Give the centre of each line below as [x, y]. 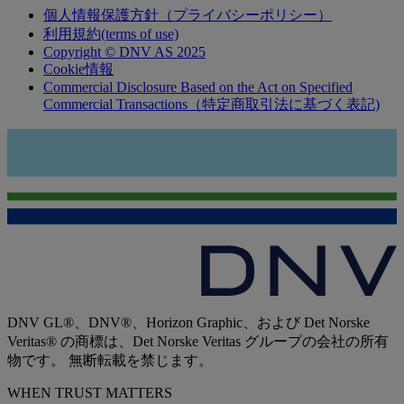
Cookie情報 [78, 69]
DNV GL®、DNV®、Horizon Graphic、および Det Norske [188, 322]
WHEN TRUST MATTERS [90, 392]
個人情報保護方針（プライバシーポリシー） [188, 14]
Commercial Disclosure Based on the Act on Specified [198, 87]
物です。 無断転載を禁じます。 [110, 360]
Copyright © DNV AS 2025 [124, 51]
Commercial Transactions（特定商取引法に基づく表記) [211, 104]
